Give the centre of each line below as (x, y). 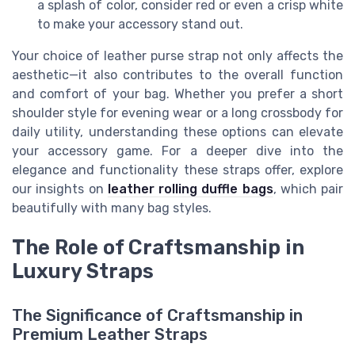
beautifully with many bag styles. (112, 208)
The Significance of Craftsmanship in (157, 316)
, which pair (308, 189)
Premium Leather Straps (110, 335)
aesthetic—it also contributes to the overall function (177, 74)
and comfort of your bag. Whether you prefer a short (177, 94)
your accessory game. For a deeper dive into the (177, 151)
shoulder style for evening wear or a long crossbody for (177, 113)
